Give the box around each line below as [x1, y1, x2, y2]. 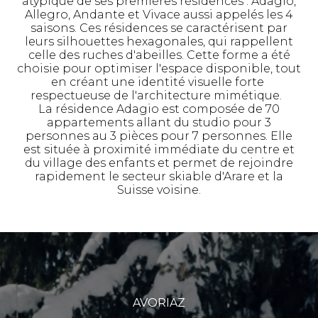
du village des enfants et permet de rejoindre [25, 156, 293, 170]
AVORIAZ [133, 296, 185, 310]
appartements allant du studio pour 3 [47, 116, 271, 130]
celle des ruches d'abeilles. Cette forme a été [28, 48, 290, 62]
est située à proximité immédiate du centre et [23, 143, 295, 157]
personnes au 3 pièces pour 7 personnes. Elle [26, 129, 292, 143]
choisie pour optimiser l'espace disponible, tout [17, 62, 301, 76]
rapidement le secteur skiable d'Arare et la [35, 170, 283, 184]
